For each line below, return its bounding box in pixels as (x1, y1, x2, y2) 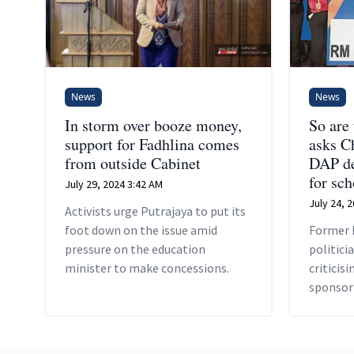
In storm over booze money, (65, 114, 242, 136)
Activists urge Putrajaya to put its (65, 202, 246, 219)
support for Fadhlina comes (65, 133, 239, 155)
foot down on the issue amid (65, 221, 217, 238)
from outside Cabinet (65, 152, 201, 174)
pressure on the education (65, 240, 205, 257)
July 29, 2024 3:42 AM (65, 176, 163, 191)
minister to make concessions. (65, 259, 229, 276)
